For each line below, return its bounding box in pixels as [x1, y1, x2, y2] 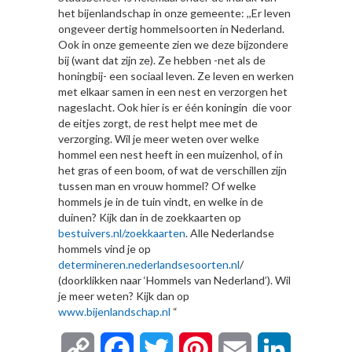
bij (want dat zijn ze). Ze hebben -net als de [58, 53, 268, 67]
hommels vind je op [58, 241, 151, 255]
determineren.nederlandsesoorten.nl [58, 257, 240, 271]
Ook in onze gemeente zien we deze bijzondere [58, 37, 288, 51]
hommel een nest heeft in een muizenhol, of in [58, 147, 283, 161]
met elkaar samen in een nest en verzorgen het [58, 84, 288, 98]
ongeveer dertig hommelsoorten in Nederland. [58, 21, 284, 35]
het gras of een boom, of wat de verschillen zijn [58, 163, 287, 177]
